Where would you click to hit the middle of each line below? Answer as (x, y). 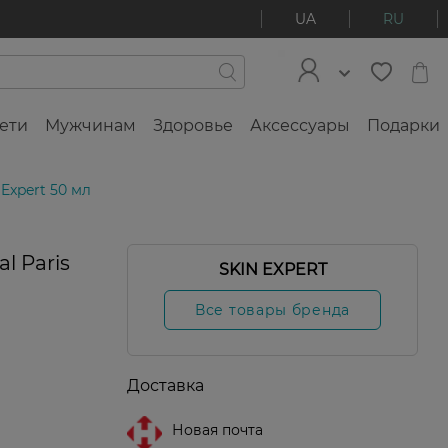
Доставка (165, 386)
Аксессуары (300, 126)
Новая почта (217, 430)
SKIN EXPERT (272, 270)
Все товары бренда (272, 310)
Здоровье (193, 126)
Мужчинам (90, 126)
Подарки (403, 126)
